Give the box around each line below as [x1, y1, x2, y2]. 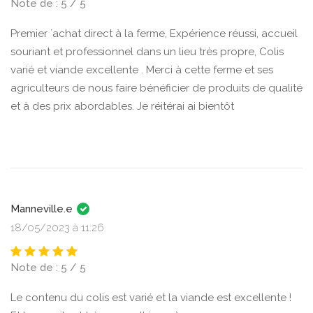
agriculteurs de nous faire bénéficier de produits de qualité [10, 82, 303, 94]
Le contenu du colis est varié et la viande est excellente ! [10, 291, 291, 304]
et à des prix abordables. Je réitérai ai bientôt [10, 100, 234, 112]
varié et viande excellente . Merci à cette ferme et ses [10, 64, 273, 76]
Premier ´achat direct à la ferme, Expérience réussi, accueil [10, 27, 298, 40]
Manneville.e [10, 203, 75, 215]
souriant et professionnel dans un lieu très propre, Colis [10, 45, 284, 58]
